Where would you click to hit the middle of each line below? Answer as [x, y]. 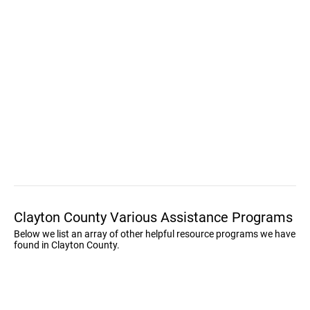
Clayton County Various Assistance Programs [153, 217]
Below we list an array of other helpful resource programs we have [155, 234]
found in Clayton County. [67, 245]
